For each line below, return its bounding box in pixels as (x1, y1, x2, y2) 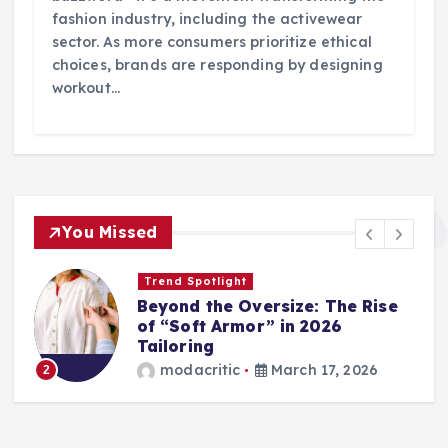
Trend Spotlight (144, 274, 248, 289)
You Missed (62, 222, 158, 243)
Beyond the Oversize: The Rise (136, 295, 398, 316)
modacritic (160, 361, 241, 380)
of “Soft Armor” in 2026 (136, 315, 342, 336)
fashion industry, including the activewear (51, 10, 363, 29)
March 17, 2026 (266, 361, 379, 380)
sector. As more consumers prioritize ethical (51, 33, 372, 52)
